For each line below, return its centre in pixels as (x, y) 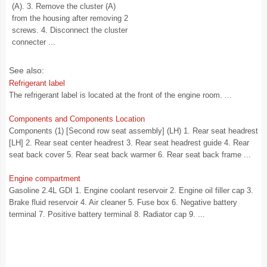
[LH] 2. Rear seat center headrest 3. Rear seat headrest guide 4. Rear (129, 143)
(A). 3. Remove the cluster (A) (64, 6)
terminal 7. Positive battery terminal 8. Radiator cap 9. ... (107, 214)
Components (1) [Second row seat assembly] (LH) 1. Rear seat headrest (133, 131)
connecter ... (34, 42)
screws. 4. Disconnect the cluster (70, 30)
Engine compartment (45, 178)
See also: (27, 70)
